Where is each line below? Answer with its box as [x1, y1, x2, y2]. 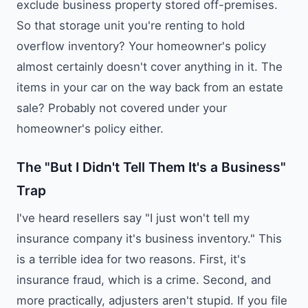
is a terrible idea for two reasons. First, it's [16, 252, 246, 266]
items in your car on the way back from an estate [16, 80, 283, 94]
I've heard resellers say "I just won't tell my [16, 210, 250, 225]
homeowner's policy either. [16, 121, 164, 135]
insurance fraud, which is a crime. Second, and [16, 272, 271, 287]
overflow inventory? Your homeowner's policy [16, 38, 266, 53]
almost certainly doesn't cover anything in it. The [16, 59, 283, 74]
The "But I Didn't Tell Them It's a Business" [16, 158, 286, 175]
